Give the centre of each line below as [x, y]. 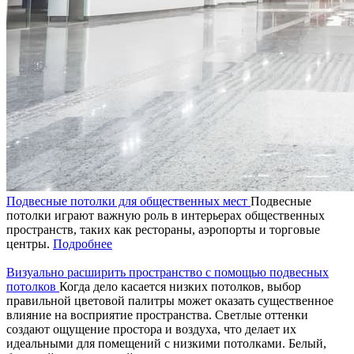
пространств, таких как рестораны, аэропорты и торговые [163, 229]
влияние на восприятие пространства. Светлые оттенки [157, 314]
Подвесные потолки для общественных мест [128, 201]
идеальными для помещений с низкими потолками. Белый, [166, 343]
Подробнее [83, 243]
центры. [30, 243]
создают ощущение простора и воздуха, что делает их [151, 329]
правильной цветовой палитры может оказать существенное [170, 300]
